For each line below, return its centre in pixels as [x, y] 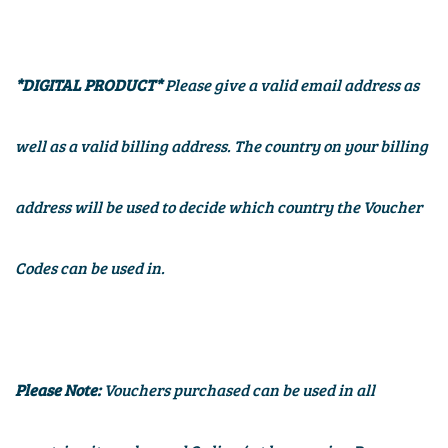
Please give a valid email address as [292, 85]
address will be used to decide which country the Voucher [218, 207]
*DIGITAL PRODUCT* [90, 85]
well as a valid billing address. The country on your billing [221, 146]
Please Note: [59, 390]
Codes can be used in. [90, 268]
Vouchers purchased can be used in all [239, 390]
